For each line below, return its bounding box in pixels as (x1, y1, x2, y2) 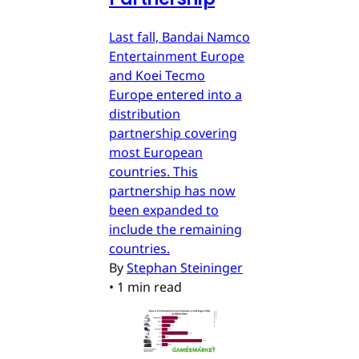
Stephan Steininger (127, 259, 243, 277)
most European (109, 143, 203, 162)
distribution (109, 105, 180, 123)
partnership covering (109, 124, 237, 143)
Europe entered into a (109, 86, 242, 104)
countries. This (109, 163, 198, 181)
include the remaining (109, 220, 242, 239)
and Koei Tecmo (109, 67, 205, 85)
